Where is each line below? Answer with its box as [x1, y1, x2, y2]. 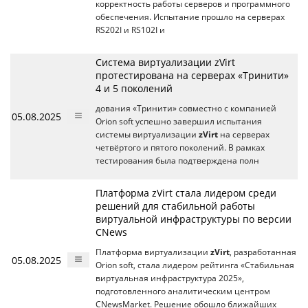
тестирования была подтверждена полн [96, 155, 259, 166]
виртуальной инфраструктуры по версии [96, 212, 291, 225]
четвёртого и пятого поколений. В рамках [96, 142, 265, 153]
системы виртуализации [96, 129, 199, 140]
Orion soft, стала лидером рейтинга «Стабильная [96, 259, 294, 270]
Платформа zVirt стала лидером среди [96, 186, 276, 199]
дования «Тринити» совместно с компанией [96, 102, 276, 113]
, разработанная [230, 246, 296, 257]
